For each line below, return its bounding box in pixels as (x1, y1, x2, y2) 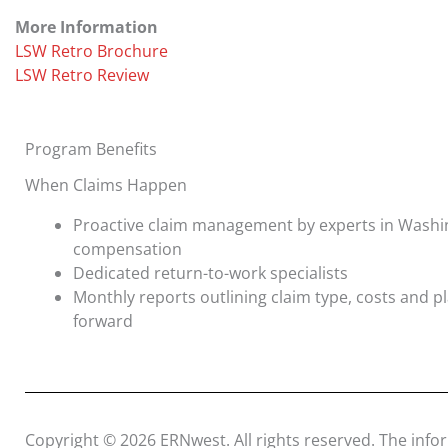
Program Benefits (25, 137, 157, 160)
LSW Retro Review (15, 63, 149, 86)
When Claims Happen (25, 173, 187, 196)
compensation (73, 237, 182, 260)
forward (73, 309, 133, 332)
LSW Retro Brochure (15, 39, 168, 62)
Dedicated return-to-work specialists (73, 261, 348, 284)
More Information (15, 15, 158, 38)
